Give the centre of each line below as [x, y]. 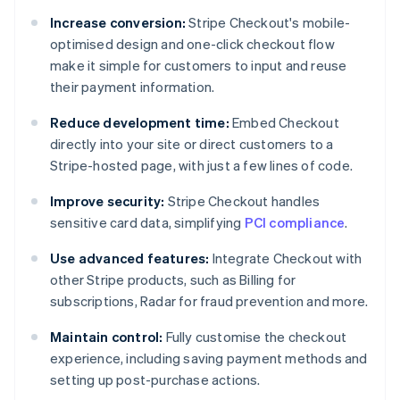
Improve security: [108, 201]
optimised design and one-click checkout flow [192, 44]
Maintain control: [107, 337]
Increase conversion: [118, 23]
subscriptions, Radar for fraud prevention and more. [209, 301]
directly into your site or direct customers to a [192, 144]
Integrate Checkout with [286, 258]
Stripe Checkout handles [242, 201]
